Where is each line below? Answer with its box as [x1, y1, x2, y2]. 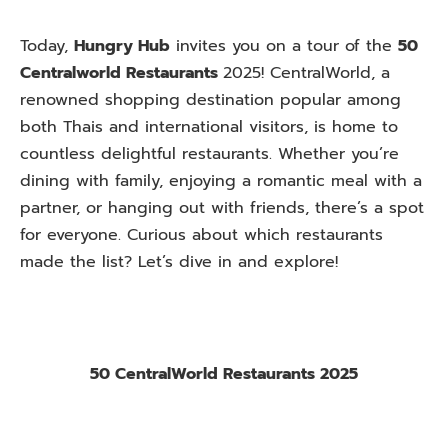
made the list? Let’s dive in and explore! [20, 250, 338, 274]
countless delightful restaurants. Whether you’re [20, 142, 399, 166]
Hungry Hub [74, 34, 170, 58]
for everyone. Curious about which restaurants [20, 223, 383, 247]
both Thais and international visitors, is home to [20, 115, 398, 139]
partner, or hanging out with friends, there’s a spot [20, 196, 424, 220]
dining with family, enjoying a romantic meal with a [20, 169, 422, 193]
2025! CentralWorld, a [223, 61, 390, 85]
